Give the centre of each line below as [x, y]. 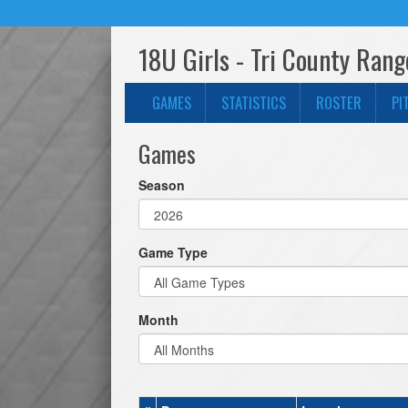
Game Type [173, 252]
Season [162, 185]
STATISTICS [254, 102]
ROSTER [339, 102]
